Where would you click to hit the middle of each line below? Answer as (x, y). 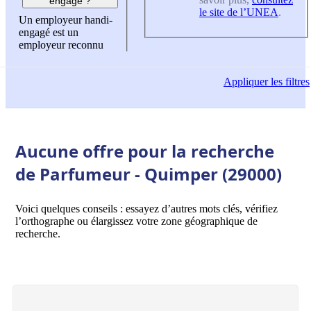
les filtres (289, 82)
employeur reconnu (61, 45)
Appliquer (246, 82)
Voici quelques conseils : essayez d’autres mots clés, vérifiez (146, 208)
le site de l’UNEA (239, 12)
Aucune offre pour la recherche (145, 151)
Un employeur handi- (66, 20)
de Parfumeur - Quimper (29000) (149, 174)
